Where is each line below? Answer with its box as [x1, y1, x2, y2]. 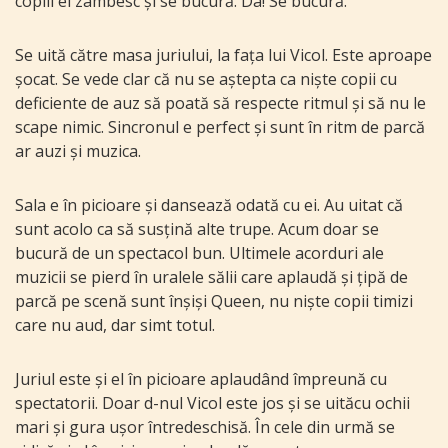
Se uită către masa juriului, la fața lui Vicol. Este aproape [15, 44, 432, 67]
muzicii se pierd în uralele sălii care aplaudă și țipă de [15, 266, 408, 289]
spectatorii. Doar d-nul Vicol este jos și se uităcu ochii [15, 392, 410, 415]
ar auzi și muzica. [15, 140, 141, 163]
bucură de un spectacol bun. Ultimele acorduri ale [15, 242, 384, 265]
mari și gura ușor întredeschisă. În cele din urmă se [15, 416, 395, 439]
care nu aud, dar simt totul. [15, 314, 215, 337]
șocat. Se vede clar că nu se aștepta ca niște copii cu [15, 68, 397, 91]
